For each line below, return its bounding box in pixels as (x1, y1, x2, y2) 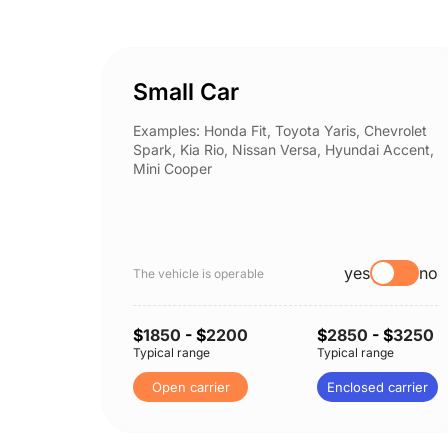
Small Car (133, 78, 239, 106)
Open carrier (151, 379, 230, 395)
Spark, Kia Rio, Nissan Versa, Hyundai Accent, (133, 141, 434, 158)
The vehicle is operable (133, 265, 264, 281)
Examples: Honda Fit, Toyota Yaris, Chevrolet (133, 122, 427, 139)
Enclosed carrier (326, 379, 428, 395)
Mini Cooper (133, 160, 212, 177)
